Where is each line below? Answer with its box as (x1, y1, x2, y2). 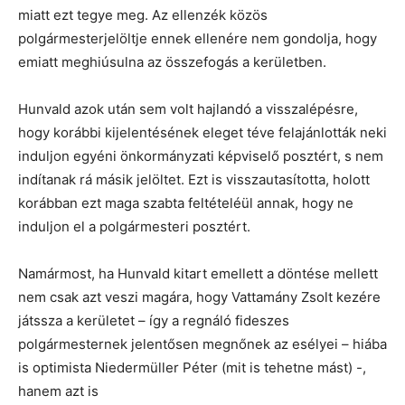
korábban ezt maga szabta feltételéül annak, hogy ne (18, 194, 353, 212)
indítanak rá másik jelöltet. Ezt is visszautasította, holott (18, 171, 370, 188)
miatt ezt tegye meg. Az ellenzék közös (18, 6, 268, 24)
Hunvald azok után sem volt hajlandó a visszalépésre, (18, 100, 358, 118)
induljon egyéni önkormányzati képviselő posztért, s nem (18, 147, 383, 165)
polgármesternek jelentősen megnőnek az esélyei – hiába (18, 335, 387, 353)
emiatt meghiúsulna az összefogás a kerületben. (18, 53, 326, 71)
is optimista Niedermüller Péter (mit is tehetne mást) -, (18, 359, 366, 376)
